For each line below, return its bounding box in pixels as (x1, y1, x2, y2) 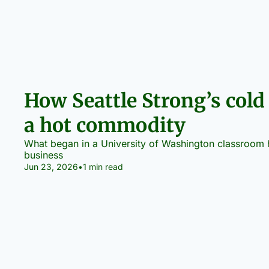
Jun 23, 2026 (24, 161, 78, 172)
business (24, 148, 63, 161)
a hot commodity (24, 113, 186, 138)
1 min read (83, 161, 123, 172)
